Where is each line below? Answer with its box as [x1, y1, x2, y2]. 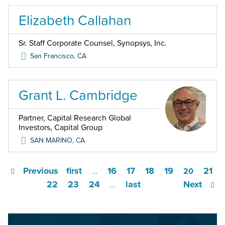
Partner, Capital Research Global [19, 113, 131, 124]
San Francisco [30, 52, 74, 61]
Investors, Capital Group [19, 123, 102, 133]
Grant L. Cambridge [19, 84, 138, 106]
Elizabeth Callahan [19, 10, 131, 31]
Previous [23, 165, 58, 177]
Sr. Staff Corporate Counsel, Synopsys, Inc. [19, 38, 167, 49]
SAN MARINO [30, 136, 73, 145]
